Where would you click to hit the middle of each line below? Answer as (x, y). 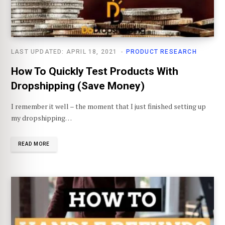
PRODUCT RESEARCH (161, 52)
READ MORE (34, 144)
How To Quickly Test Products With (95, 72)
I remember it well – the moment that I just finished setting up (108, 106)
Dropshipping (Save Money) (78, 86)
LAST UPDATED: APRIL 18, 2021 (64, 52)
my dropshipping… (41, 118)
